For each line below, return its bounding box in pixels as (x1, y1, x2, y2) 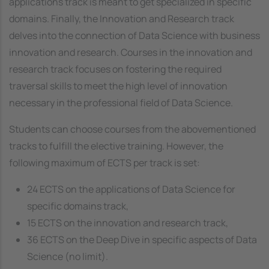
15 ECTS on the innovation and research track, (27, 216, 228, 229)
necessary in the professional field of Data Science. (9, 95, 233, 109)
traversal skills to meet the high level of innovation (9, 79, 228, 92)
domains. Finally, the (9, 11, 100, 25)
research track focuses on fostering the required (9, 62, 222, 76)
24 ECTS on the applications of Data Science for (27, 182, 235, 196)
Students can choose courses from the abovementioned (9, 122, 256, 136)
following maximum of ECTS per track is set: (9, 156, 202, 169)
